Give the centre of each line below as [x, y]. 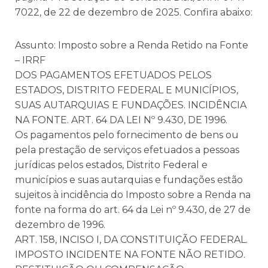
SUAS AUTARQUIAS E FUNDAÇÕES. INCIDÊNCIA [131, 105]
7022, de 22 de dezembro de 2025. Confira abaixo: [134, 12]
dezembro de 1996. [60, 224]
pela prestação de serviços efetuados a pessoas [127, 150]
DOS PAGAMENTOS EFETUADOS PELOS [113, 75]
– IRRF [30, 60]
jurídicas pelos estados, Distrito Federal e [111, 165]
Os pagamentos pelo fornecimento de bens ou [127, 135]
